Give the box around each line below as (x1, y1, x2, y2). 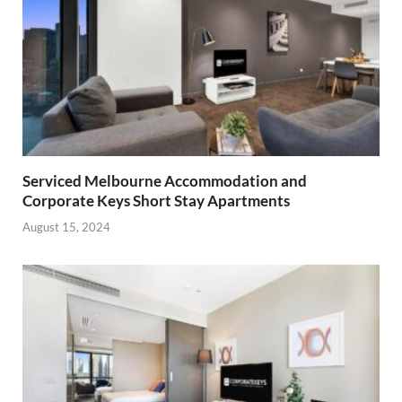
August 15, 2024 (22, 219, 110, 234)
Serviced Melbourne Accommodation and (22, 171, 307, 191)
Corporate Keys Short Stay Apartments (22, 191, 290, 211)
